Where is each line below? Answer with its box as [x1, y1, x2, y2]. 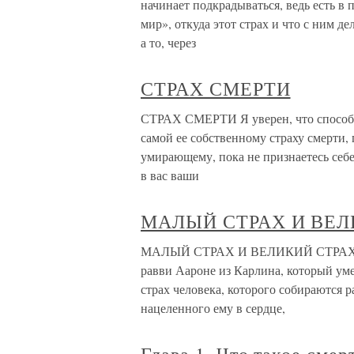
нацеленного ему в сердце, [141, 299, 285, 316]
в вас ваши [141, 167, 199, 183]
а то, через [141, 34, 196, 51]
